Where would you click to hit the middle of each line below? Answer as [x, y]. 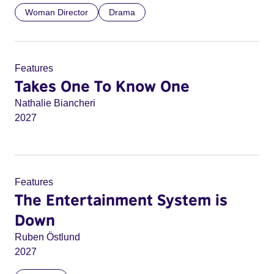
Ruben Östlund [47, 237]
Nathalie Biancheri [55, 103]
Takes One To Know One [102, 86]
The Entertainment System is [121, 199]
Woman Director [57, 12]
